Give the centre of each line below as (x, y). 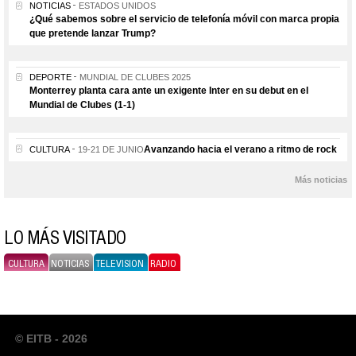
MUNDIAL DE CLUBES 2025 (135, 77)
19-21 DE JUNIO (111, 149)
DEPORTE (50, 77)
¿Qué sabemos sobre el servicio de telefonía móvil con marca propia (184, 19)
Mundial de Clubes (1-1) (82, 104)
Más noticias (321, 179)
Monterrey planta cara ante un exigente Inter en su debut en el (169, 90)
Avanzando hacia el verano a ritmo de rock (240, 149)
